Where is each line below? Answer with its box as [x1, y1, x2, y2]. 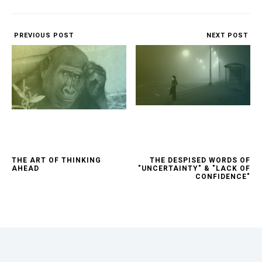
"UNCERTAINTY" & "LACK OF [138, 164, 250, 173]
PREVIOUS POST [12, 32, 74, 40]
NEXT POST [206, 32, 250, 40]
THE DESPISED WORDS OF [150, 156, 250, 165]
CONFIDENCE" [195, 173, 250, 181]
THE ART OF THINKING [12, 156, 101, 165]
